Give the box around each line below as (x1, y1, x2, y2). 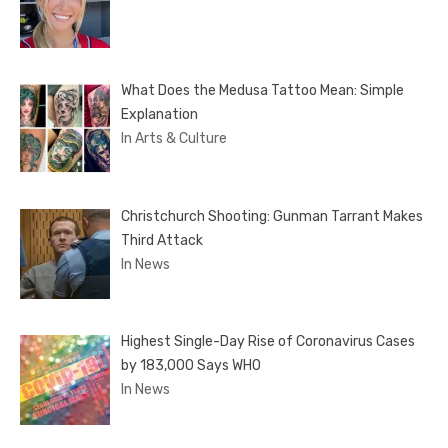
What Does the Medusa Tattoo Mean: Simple (120, 82, 404, 100)
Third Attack (120, 231, 203, 249)
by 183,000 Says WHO (120, 357, 261, 375)
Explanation (120, 106, 198, 124)
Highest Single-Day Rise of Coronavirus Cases (120, 333, 415, 351)
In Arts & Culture (120, 130, 227, 148)
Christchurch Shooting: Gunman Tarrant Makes (120, 207, 423, 225)
